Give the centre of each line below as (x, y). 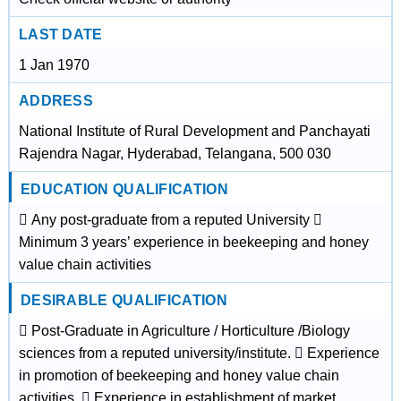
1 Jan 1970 (54, 65)
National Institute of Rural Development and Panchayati (194, 131)
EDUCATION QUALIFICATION (124, 189)
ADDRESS (56, 101)
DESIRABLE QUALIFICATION (124, 300)
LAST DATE (60, 34)
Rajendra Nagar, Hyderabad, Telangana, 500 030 (175, 154)
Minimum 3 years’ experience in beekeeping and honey (193, 242)
